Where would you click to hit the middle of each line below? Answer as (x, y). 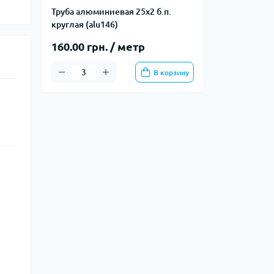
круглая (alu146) (85, 24)
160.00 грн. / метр (98, 46)
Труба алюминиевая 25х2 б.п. (111, 12)
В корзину (171, 72)
